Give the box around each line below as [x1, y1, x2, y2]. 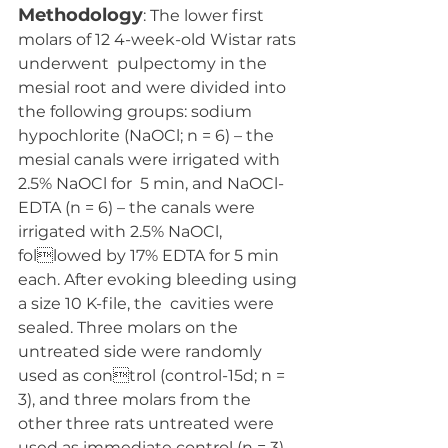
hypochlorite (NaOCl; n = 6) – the [18, 126, 278, 145]
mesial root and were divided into [18, 78, 290, 97]
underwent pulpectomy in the [18, 54, 271, 73]
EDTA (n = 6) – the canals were [18, 198, 259, 217]
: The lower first [143, 6, 268, 25]
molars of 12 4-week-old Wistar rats [18, 30, 300, 49]
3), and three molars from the [18, 390, 255, 409]
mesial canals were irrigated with [18, 150, 284, 169]
